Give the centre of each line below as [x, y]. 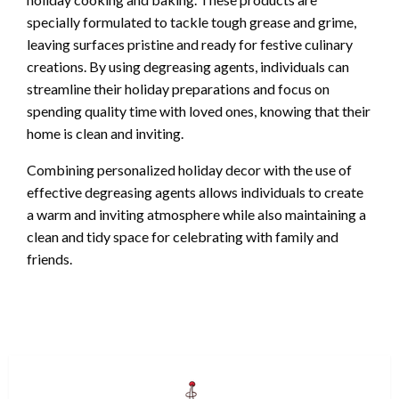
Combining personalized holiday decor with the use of [189, 170]
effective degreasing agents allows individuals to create [195, 192]
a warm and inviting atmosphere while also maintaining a [196, 215]
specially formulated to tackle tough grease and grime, [191, 22]
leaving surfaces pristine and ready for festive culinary [190, 45]
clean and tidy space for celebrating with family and [183, 237]
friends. [49, 259]
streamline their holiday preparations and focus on [178, 89]
